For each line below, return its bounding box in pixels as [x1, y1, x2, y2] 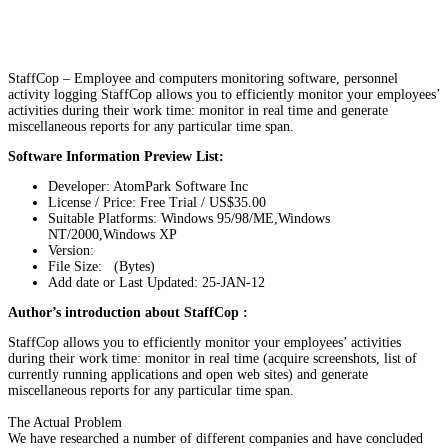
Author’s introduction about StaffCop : [8, 304, 248, 320]
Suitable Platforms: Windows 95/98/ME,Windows [48, 210, 330, 226]
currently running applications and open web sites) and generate [8, 366, 368, 382]
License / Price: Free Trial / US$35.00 [48, 194, 266, 210]
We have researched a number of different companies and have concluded [8, 430, 423, 446]
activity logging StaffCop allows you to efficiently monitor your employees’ [8, 86, 440, 102]
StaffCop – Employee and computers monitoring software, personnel [8, 70, 398, 86]
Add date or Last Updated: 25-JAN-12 [48, 274, 265, 290]
